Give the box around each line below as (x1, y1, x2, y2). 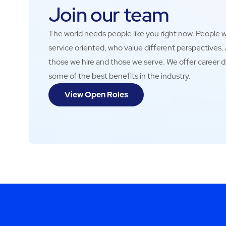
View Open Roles (64, 89, 128, 100)
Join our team (48, 1, 169, 28)
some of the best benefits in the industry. (48, 70, 191, 81)
